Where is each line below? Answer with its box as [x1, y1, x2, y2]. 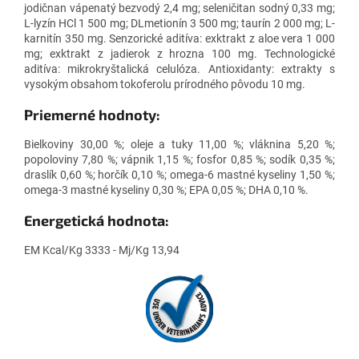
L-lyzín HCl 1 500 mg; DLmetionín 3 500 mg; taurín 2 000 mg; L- [24, 16, 335, 30]
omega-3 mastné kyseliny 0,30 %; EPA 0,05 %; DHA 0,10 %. [24, 183, 309, 196]
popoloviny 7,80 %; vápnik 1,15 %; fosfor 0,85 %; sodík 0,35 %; [24, 152, 335, 166]
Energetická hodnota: [24, 211, 169, 229]
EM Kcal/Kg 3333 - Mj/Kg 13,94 [24, 243, 179, 256]
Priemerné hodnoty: [24, 105, 160, 123]
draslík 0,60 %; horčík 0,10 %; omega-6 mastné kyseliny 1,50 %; [24, 167, 335, 181]
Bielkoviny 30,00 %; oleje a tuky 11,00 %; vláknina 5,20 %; [24, 137, 335, 151]
